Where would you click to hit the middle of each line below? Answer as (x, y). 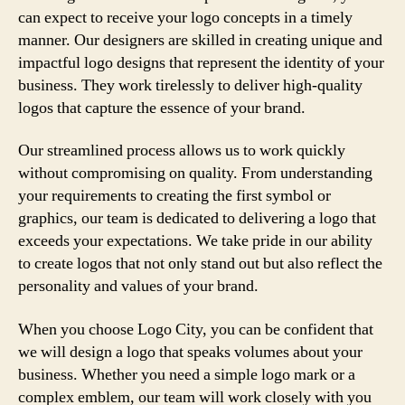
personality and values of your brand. (138, 286)
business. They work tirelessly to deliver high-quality (190, 85)
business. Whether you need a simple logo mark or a (187, 374)
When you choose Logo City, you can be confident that (196, 329)
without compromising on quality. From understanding (195, 173)
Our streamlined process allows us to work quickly (182, 151)
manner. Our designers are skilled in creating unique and (200, 40)
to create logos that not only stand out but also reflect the (200, 264)
